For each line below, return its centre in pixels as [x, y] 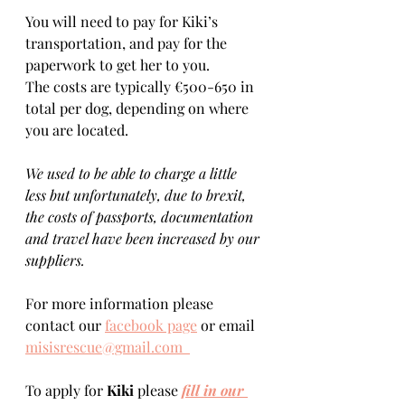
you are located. [84, 130]
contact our [65, 325]
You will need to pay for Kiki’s [123, 21]
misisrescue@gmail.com [108, 347]
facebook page [151, 325]
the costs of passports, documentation [141, 217]
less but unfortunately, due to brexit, [137, 195]
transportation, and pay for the [128, 43]
